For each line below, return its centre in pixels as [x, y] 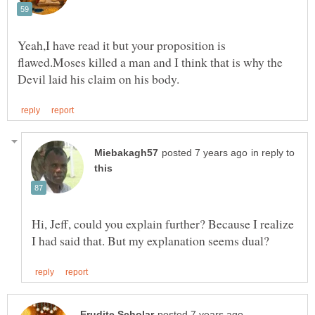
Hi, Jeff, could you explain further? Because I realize [163, 224]
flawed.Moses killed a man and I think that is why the [150, 62]
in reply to [273, 153]
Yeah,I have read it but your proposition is [122, 45]
